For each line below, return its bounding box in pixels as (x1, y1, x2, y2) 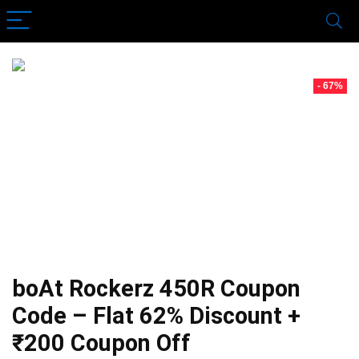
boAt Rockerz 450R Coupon (12, 275, 301, 302)
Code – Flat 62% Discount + (12, 302, 301, 329)
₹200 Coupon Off (12, 329, 191, 357)
